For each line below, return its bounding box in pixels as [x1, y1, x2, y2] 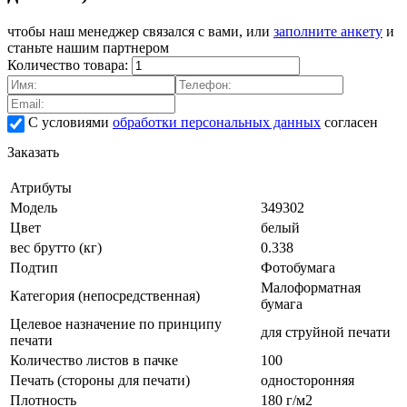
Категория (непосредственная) [10, 287, 200, 303]
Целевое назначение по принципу [10, 315, 222, 332]
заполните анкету [273, 23, 382, 39]
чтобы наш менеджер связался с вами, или [7, 23, 273, 39]
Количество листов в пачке [10, 352, 178, 368]
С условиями [25, 114, 113, 130]
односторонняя [261, 372, 354, 388]
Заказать [7, 144, 59, 160]
